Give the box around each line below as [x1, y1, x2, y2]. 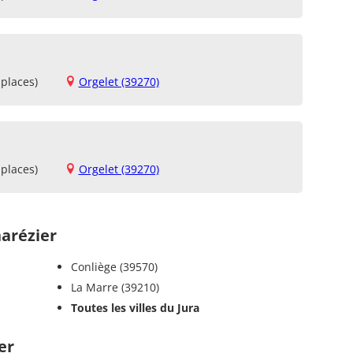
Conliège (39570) [70, 258, 158, 274]
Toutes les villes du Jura [70, 299, 199, 315]
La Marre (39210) [70, 279, 159, 295]
